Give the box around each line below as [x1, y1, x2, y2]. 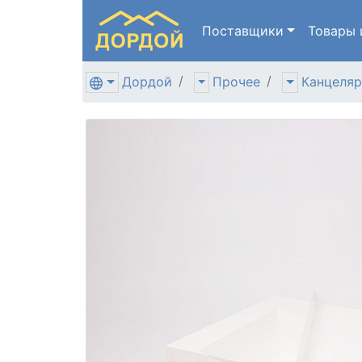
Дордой [121, 73, 172, 90]
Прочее [213, 73, 261, 90]
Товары [307, 23, 360, 39]
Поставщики [201, 23, 284, 39]
